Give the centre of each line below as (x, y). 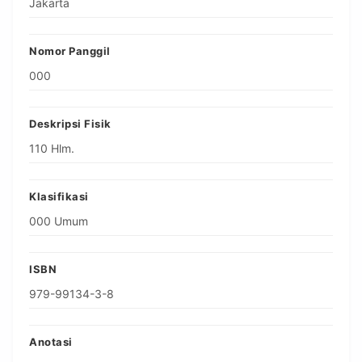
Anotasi (51, 342)
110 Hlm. (52, 149)
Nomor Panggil (70, 51)
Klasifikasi (59, 197)
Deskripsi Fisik (70, 124)
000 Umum (59, 221)
